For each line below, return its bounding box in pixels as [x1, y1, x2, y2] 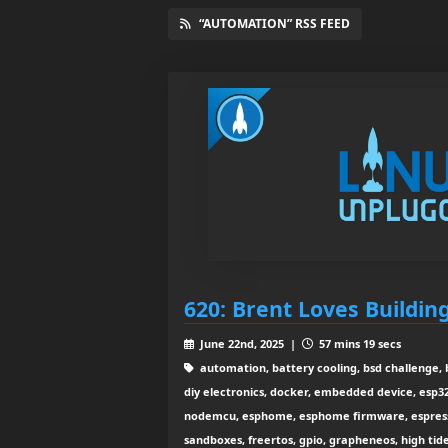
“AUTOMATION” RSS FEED [199, 14, 350, 32]
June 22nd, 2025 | [196, 335, 302, 351]
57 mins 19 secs [315, 335, 401, 351]
